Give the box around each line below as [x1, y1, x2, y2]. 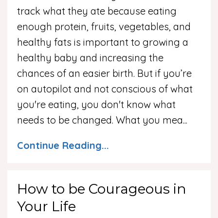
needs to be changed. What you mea [17, 114, 183, 127]
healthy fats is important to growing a [17, 36, 188, 49]
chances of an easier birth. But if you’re [17, 67, 192, 80]
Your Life [17, 198, 76, 215]
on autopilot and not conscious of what [17, 83, 193, 95]
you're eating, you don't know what [17, 98, 176, 111]
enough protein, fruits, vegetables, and [17, 20, 191, 33]
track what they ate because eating [17, 5, 177, 18]
